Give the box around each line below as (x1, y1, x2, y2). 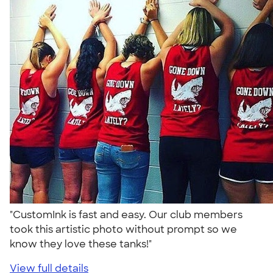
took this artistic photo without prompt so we (10, 222, 237, 236)
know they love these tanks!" (10, 237, 157, 250)
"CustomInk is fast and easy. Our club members (10, 208, 243, 221)
